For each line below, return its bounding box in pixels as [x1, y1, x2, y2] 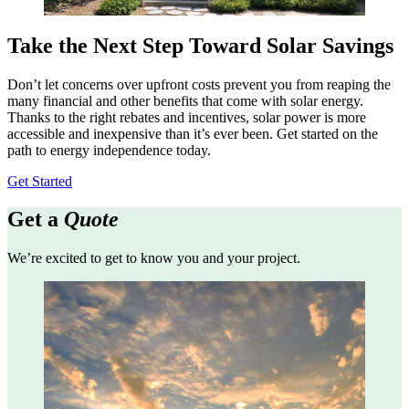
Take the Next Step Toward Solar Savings [7, 33, 393, 58]
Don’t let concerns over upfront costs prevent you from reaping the [7, 76, 391, 92]
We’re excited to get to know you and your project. [7, 250, 300, 267]
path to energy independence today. [7, 142, 211, 158]
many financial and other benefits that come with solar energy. [7, 92, 363, 109]
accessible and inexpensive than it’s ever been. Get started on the [7, 125, 378, 142]
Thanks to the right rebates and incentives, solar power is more [7, 109, 366, 125]
